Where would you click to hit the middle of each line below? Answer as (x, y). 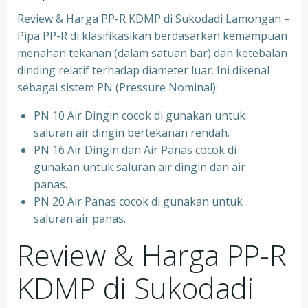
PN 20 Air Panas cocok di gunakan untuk (138, 201)
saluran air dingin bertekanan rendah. (132, 133)
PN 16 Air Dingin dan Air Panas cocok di (135, 150)
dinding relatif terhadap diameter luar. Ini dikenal (143, 70)
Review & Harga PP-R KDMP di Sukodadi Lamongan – (154, 19)
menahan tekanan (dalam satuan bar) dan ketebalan (152, 53)
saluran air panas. (80, 219)
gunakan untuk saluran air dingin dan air (140, 167)
